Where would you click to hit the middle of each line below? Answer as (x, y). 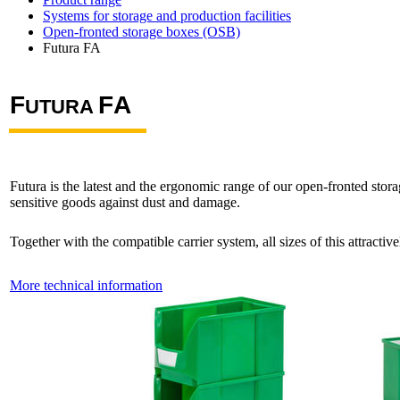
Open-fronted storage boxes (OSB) (142, 32)
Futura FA (72, 48)
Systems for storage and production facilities (167, 16)
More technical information (86, 285)
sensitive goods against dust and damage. (125, 202)
